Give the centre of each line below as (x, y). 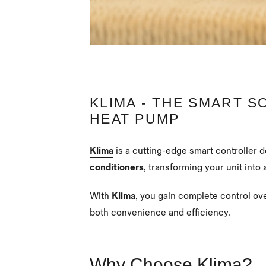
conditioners (117, 168)
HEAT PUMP (135, 118)
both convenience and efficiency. (160, 213)
